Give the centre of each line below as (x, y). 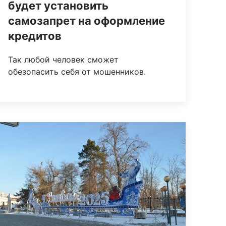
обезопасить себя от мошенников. (77, 72)
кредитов (35, 36)
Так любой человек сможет (64, 60)
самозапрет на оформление (87, 21)
